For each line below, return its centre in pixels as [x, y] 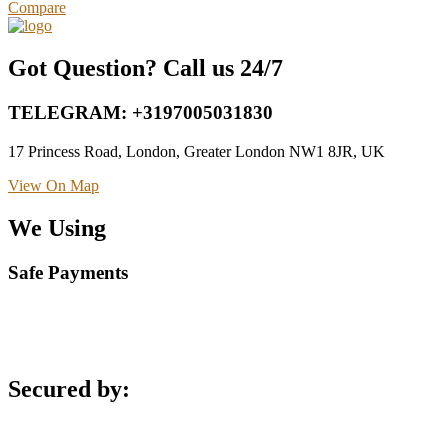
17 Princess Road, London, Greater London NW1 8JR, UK [196, 151]
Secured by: [69, 389]
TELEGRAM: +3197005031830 [140, 113]
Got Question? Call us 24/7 [145, 68]
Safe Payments [68, 272]
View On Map [53, 185]
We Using [57, 227]
